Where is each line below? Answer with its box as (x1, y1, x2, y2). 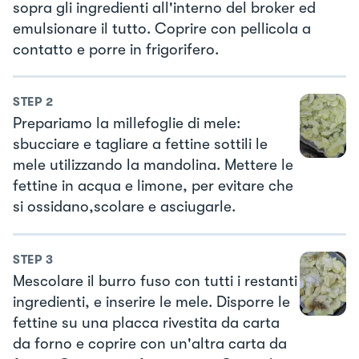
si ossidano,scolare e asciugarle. (13, 198, 236, 216)
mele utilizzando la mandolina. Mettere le (13, 156, 293, 175)
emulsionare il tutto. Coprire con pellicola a (13, 19, 311, 38)
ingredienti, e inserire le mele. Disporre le (13, 292, 290, 311)
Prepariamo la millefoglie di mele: (13, 115, 240, 133)
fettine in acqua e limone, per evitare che (13, 177, 293, 196)
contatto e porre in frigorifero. (13, 40, 219, 58)
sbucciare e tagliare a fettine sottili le (13, 135, 268, 154)
